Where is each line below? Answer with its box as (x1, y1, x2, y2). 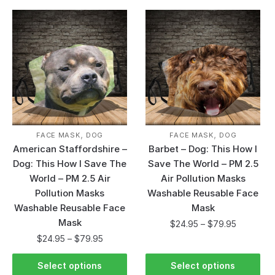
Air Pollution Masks (160, 172, 246, 185)
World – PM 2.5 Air (29, 172, 110, 185)
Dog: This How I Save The (13, 158, 127, 170)
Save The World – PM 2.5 (147, 158, 258, 170)
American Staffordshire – (12, 143, 127, 155)
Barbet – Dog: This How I (149, 143, 258, 155)
